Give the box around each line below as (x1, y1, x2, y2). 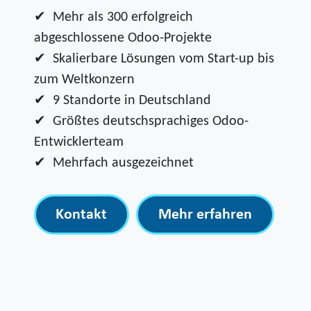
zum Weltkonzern (33, 73, 135, 87)
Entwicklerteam (33, 135, 124, 150)
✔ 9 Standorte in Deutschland (33, 94, 211, 108)
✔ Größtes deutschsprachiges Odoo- (33, 115, 249, 129)
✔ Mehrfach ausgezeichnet (33, 156, 194, 171)
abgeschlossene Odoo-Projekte (33, 31, 212, 46)
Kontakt (56, 206, 108, 223)
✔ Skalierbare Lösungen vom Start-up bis (33, 52, 274, 67)
